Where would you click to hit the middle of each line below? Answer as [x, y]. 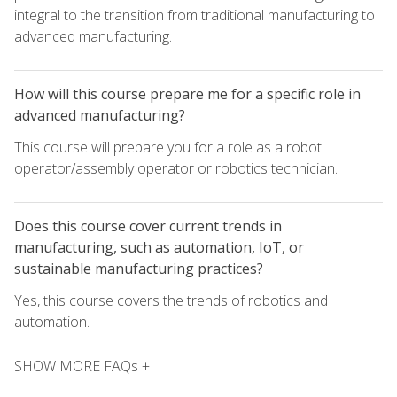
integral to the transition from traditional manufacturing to [195, 15]
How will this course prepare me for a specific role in [187, 93]
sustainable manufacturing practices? [139, 268]
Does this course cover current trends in [148, 226]
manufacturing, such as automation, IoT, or [159, 247]
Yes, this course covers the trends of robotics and [171, 300]
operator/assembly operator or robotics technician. [176, 168]
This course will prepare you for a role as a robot [168, 147]
